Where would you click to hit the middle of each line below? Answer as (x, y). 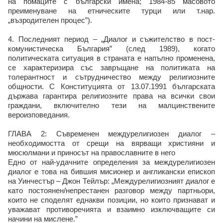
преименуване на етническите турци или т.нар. (111, 11)
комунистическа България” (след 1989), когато (111, 49)
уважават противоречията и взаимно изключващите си (111, 209)
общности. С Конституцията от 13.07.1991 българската (111, 86)
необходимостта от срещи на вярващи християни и (111, 143)
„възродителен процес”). (50, 20)
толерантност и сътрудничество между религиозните (111, 77)
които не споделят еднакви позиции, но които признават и (111, 200)
